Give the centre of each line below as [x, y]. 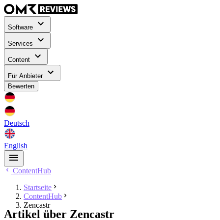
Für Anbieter [26, 76]
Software [21, 27]
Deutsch [17, 123]
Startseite [38, 188]
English [16, 146]
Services [21, 44]
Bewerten [21, 86]
